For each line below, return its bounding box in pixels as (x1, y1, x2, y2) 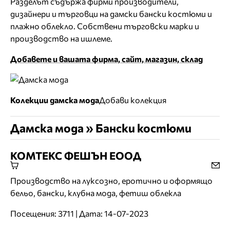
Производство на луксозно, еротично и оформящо (10, 176, 213, 186)
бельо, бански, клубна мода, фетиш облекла (10, 188, 181, 198)
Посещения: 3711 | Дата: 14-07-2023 (10, 208, 148, 219)
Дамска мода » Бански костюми (10, 121, 191, 136)
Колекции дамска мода (10, 95, 99, 105)
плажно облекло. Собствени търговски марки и (10, 21, 199, 31)
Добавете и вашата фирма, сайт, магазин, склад (10, 54, 203, 64)
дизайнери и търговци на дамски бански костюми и (10, 9, 212, 19)
